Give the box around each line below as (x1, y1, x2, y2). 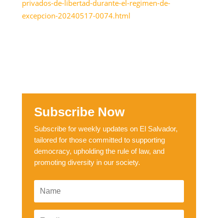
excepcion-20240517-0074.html (21, 11, 130, 21)
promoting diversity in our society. (34, 158, 140, 166)
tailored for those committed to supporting (34, 135, 165, 144)
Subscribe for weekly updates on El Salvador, (34, 124, 178, 133)
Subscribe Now (34, 104, 125, 119)
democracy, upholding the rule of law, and (34, 146, 164, 155)
